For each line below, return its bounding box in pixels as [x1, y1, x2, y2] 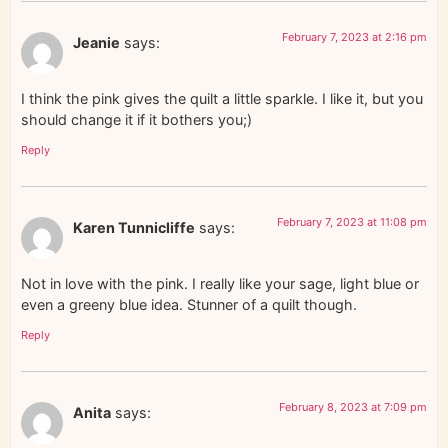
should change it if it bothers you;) [21, 111, 252, 129]
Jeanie [73, 34, 120, 52]
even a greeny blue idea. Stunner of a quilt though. [21, 296, 357, 314]
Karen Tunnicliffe [73, 218, 195, 236]
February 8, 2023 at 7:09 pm [279, 399, 427, 414]
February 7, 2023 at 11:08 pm [277, 214, 427, 229]
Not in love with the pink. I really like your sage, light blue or [21, 275, 419, 293]
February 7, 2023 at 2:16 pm [282, 30, 427, 45]
